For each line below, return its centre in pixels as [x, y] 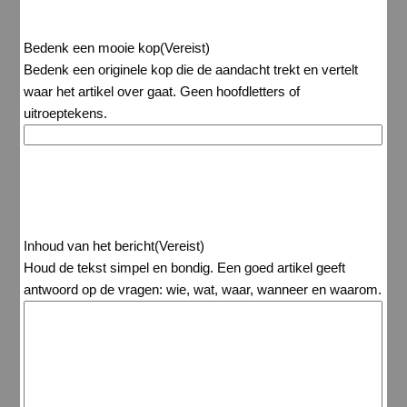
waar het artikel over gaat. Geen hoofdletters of [162, 92]
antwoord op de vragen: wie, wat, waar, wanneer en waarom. [203, 290]
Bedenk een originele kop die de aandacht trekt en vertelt [191, 70]
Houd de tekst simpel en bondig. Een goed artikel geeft [185, 268]
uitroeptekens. [66, 114]
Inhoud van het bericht [89, 246]
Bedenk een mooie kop [92, 48]
